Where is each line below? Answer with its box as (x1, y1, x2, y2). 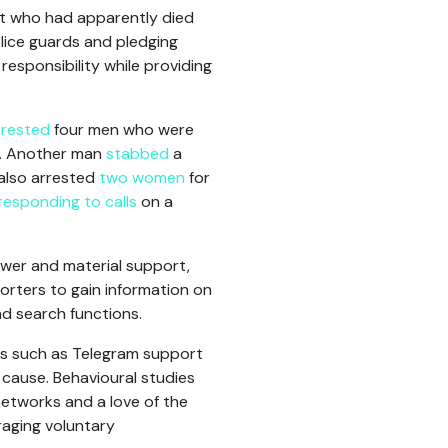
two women (99, 167, 185, 188)
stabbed (106, 143, 169, 164)
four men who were (50, 119, 194, 140)
